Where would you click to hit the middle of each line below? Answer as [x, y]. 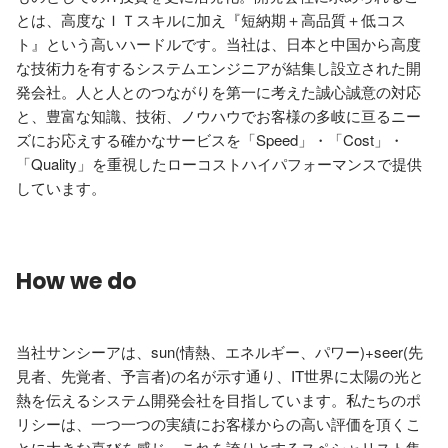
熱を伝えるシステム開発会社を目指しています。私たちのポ [218, 399]
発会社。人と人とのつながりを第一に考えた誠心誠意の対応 [218, 91]
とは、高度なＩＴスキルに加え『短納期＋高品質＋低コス [211, 19]
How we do [76, 281]
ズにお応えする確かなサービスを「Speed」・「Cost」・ [210, 139]
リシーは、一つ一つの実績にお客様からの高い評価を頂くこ [218, 423]
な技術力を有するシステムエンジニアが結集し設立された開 [218, 67]
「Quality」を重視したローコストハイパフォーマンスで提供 [219, 163]
